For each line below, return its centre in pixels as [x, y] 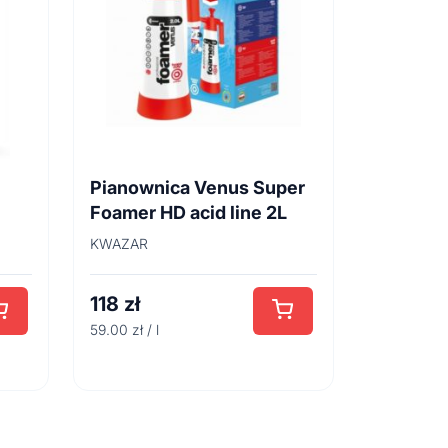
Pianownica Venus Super [197, 187]
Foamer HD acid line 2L [188, 212]
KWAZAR [119, 243]
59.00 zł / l [124, 329]
